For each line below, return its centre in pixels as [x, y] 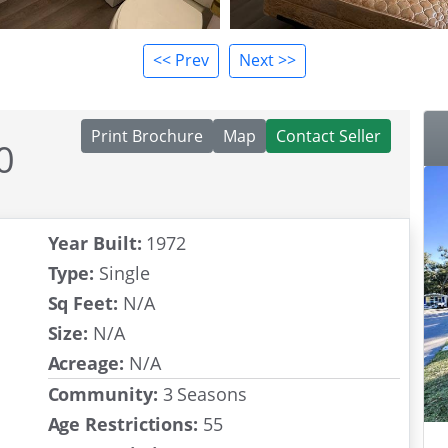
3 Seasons [202, 393]
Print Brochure [147, 135]
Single [122, 272]
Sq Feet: [82, 302]
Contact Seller [329, 135]
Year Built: [94, 242]
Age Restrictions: [122, 423]
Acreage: [85, 362]
